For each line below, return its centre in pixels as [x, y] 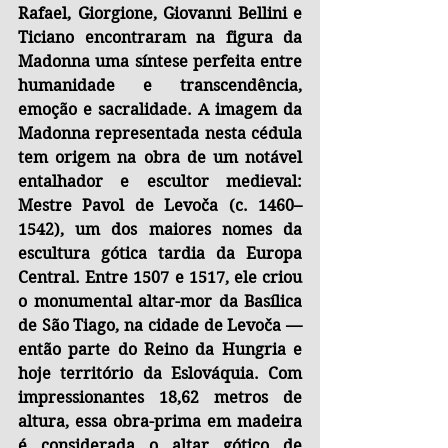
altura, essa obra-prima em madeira [160, 422]
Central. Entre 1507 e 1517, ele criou [160, 278]
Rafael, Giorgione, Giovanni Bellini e [160, 14]
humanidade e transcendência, [160, 86]
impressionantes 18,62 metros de [160, 398]
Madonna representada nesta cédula [160, 134]
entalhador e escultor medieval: [160, 182]
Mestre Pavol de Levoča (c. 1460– [160, 206]
